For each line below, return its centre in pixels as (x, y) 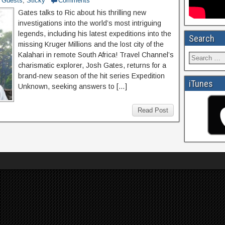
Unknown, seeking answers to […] (73, 86)
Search (202, 38)
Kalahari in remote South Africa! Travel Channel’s (96, 55)
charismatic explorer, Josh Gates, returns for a (92, 65)
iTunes (201, 84)
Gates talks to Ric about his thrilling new (82, 13)
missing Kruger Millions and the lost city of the (91, 44)
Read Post (153, 110)
